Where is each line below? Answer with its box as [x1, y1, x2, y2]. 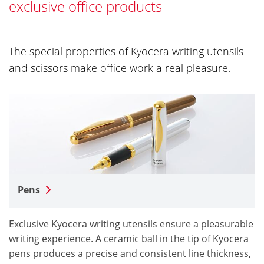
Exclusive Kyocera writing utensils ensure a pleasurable [9, 217, 253, 230]
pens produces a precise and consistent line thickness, [9, 246, 251, 260]
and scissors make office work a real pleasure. [9, 60, 230, 75]
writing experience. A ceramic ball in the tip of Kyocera [9, 232, 249, 245]
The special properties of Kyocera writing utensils [9, 44, 243, 58]
